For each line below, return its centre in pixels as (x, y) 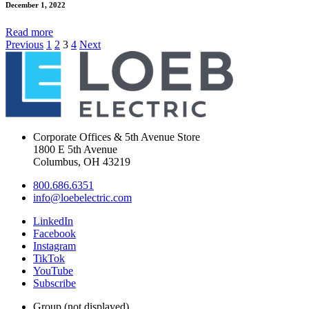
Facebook (54, 233)
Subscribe (54, 283)
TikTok (49, 258)
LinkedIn (53, 221)
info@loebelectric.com (82, 197)
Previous (24, 44)
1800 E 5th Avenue (75, 149)
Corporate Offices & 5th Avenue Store (117, 137)
